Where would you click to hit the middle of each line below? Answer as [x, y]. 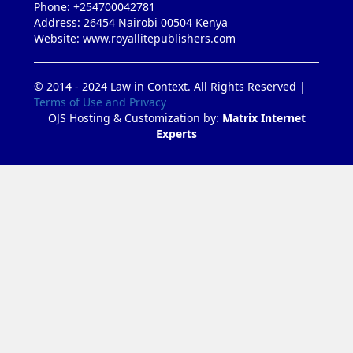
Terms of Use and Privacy [100, 102]
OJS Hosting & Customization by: [135, 117]
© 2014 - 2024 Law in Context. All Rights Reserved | [170, 86]
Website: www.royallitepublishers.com [135, 38]
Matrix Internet [264, 117]
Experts [176, 133]
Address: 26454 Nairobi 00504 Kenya [131, 22]
